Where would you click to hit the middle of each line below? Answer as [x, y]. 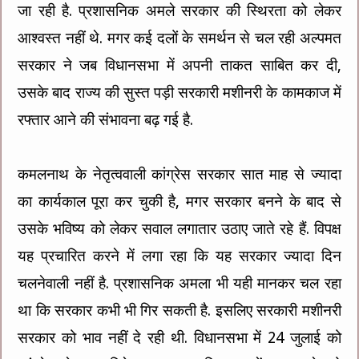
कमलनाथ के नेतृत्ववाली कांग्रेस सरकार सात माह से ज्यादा [179, 174]
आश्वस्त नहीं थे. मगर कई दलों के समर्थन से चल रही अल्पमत [179, 38]
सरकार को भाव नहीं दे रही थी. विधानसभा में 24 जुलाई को [179, 337]
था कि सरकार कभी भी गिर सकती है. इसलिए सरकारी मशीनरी [179, 310]
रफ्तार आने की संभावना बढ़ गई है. [108, 119]
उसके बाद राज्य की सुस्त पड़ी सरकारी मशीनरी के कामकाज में [179, 92]
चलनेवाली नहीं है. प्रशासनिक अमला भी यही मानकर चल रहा [179, 283]
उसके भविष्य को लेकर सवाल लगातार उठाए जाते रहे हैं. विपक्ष [179, 228]
